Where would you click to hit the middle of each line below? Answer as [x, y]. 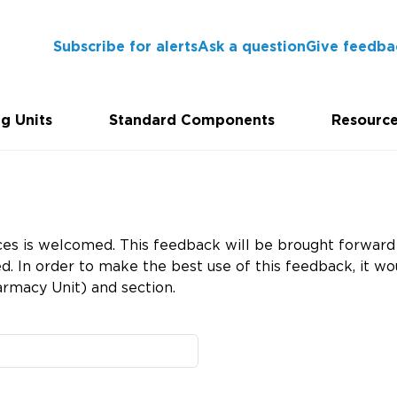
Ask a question [252, 47]
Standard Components [192, 120]
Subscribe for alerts [125, 47]
